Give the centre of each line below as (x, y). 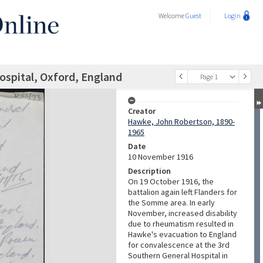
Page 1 (209, 77)
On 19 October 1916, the (171, 181)
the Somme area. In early (171, 203)
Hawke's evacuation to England (182, 234)
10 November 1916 (161, 157)
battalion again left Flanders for (183, 192)
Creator (142, 111)
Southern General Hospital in (178, 255)
